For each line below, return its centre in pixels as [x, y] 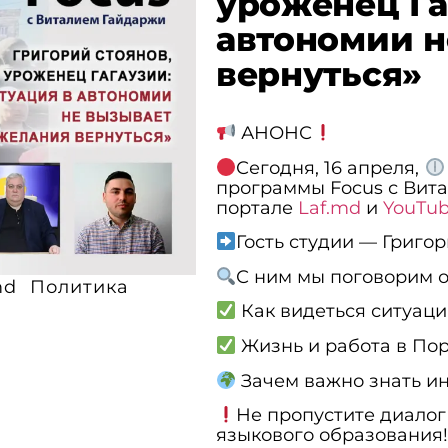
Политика [79, 286]
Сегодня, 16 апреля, [330, 167]
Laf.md [331, 207]
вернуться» [318, 74]
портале [256, 207]
